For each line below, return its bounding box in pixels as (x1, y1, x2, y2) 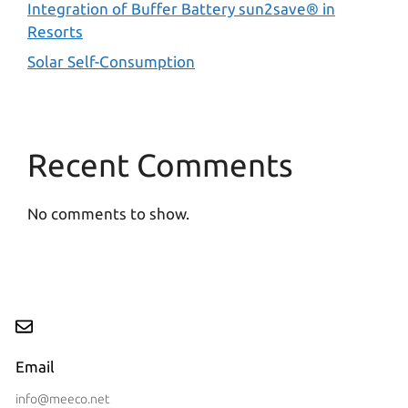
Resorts (27, 22, 83, 40)
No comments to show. (27, 205, 189, 223)
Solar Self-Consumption (27, 53, 195, 71)
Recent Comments (27, 147, 293, 184)
